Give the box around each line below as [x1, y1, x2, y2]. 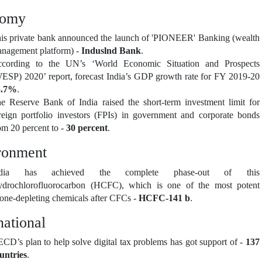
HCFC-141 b [139, 192, 190, 203]
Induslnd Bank [81, 46, 141, 56]
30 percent [66, 123, 108, 133]
